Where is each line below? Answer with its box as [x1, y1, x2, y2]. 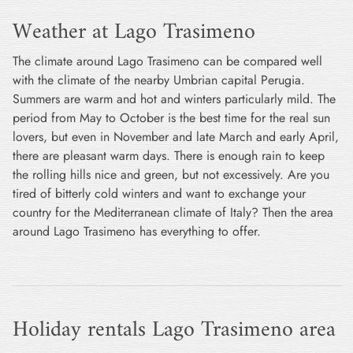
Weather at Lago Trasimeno [13, 13, 255, 52]
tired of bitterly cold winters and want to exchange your [13, 184, 306, 203]
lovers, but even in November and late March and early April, [13, 128, 339, 146]
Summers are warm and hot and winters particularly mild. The [13, 90, 336, 108]
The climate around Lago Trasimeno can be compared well [13, 52, 322, 70]
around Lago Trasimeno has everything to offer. [13, 222, 261, 240]
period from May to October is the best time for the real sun [13, 109, 330, 127]
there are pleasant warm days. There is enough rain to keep [13, 147, 325, 165]
